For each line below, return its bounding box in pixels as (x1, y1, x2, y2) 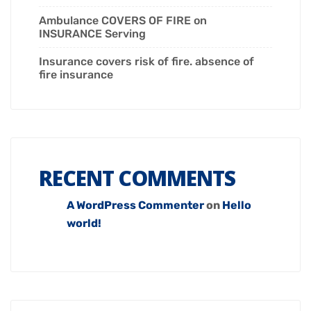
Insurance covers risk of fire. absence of (39, 55, 254, 69)
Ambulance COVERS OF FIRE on (39, 14, 207, 28)
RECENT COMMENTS (39, 164, 235, 193)
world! (67, 217, 101, 230)
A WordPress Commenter (67, 199, 204, 212)
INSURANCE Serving (39, 27, 146, 41)
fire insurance (39, 68, 113, 82)
